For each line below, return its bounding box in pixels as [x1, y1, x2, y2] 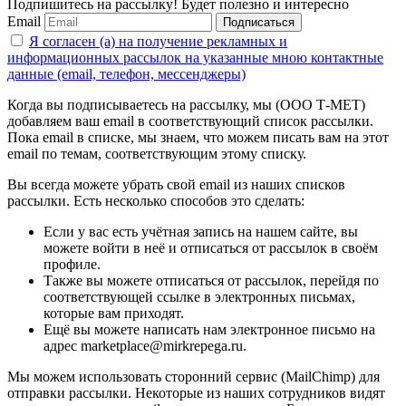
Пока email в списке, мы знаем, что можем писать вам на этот [7, 129, 389, 145]
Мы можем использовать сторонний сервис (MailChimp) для [7, 368, 380, 384]
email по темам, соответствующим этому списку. [7, 145, 306, 161]
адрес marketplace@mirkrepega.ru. [43, 337, 246, 353]
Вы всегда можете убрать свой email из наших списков [7, 176, 345, 192]
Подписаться [223, 14, 295, 29]
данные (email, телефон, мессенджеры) [7, 65, 246, 82]
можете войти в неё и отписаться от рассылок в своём [43, 239, 378, 256]
